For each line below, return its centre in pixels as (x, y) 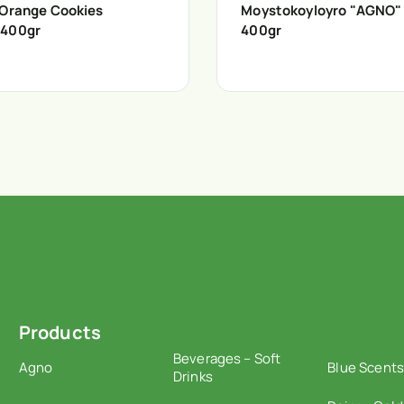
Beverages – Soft (227, 358)
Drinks (193, 376)
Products (60, 333)
